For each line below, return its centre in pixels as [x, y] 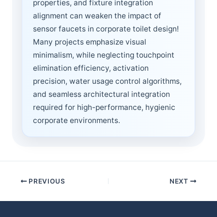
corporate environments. [77, 120]
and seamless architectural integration [101, 94]
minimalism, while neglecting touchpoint [104, 55]
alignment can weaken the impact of [97, 15]
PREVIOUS [46, 181]
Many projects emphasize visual [90, 42]
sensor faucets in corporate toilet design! [106, 29]
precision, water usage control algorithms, [107, 81]
